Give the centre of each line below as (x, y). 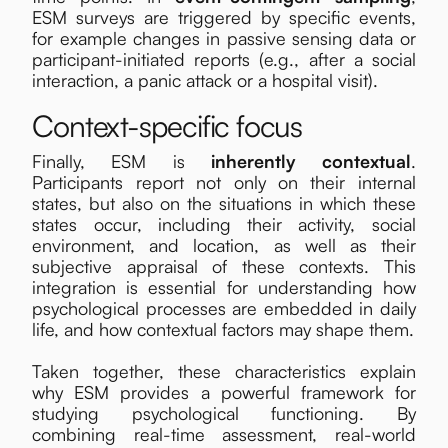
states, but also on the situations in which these (224, 203)
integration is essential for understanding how (224, 287)
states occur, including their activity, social (224, 224)
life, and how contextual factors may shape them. (223, 329)
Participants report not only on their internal (224, 182)
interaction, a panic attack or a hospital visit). (205, 80)
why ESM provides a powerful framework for (224, 392)
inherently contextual (310, 161)
